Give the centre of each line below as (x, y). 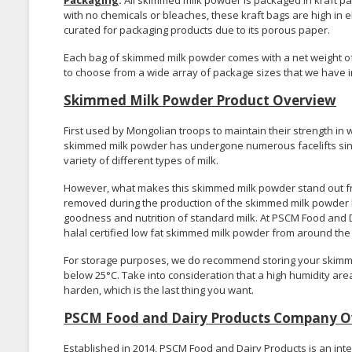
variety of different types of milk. (141, 161)
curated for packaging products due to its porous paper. (197, 30)
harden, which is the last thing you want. (159, 290)
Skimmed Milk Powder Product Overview (200, 101)
